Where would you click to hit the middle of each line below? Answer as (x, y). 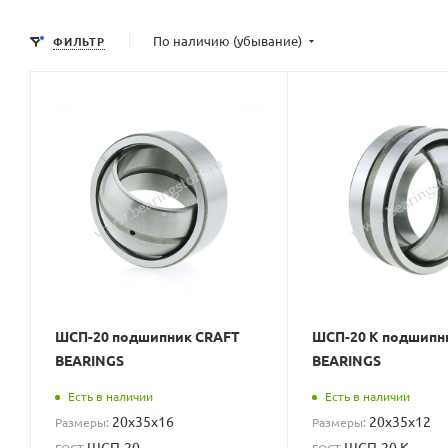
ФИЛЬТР (79, 40)
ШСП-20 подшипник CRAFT (147, 335)
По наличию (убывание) (228, 40)
